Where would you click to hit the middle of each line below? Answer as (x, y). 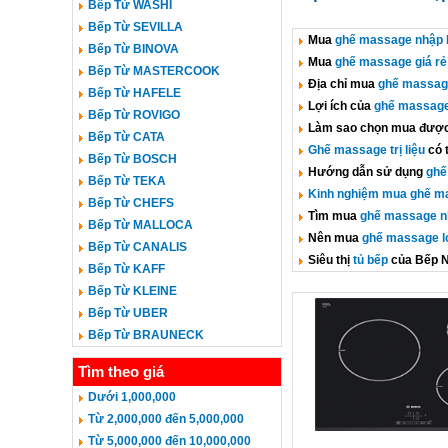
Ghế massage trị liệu (366, 150)
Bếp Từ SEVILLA (135, 27)
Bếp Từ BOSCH (132, 159)
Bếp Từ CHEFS (131, 203)
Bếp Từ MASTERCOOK (154, 71)
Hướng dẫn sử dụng (367, 172)
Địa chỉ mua (343, 84)
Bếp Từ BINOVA (133, 49)
